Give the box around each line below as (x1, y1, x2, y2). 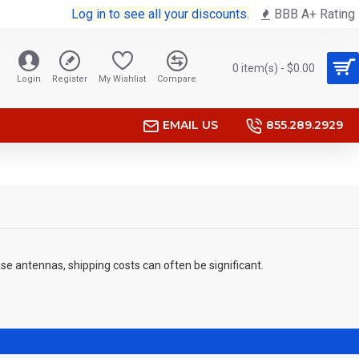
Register (52, 74, 87, 84)
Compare (157, 74, 196, 84)
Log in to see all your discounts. (71, 6, 249, 22)
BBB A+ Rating (274, 6, 355, 22)
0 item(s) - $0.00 (232, 61, 315, 75)
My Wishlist (99, 74, 146, 84)
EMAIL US (163, 118, 218, 132)
